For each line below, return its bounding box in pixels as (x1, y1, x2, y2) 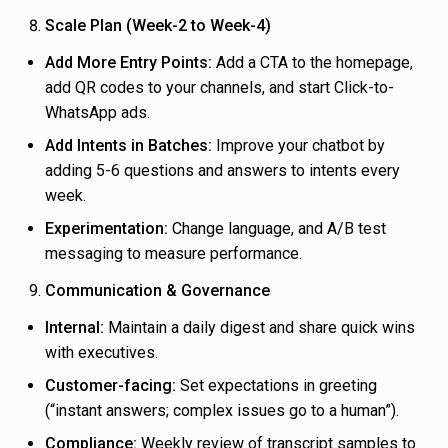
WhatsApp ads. (45, 103, 150, 123)
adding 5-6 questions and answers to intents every (45, 161, 400, 181)
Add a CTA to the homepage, (212, 53, 413, 73)
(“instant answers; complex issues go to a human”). (45, 401, 399, 421)
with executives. (45, 343, 158, 363)
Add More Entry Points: (45, 53, 212, 73)
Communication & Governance (45, 281, 270, 301)
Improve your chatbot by (212, 136, 385, 156)
